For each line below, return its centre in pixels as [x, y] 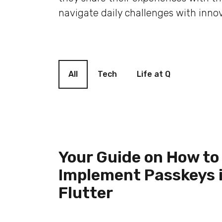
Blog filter [80, 66]
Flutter [86, 193]
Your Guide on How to [139, 157]
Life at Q [154, 74]
